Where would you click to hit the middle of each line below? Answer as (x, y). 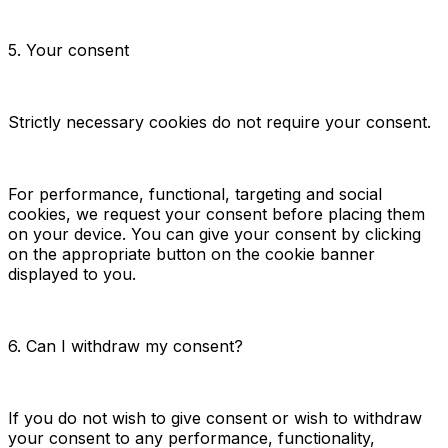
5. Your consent (68, 49)
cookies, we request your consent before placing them (216, 213)
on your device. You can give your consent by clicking (214, 233)
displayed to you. (72, 273)
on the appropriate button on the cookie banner (191, 253)
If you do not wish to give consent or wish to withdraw (215, 417)
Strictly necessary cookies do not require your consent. (219, 121)
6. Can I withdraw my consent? (125, 345)
